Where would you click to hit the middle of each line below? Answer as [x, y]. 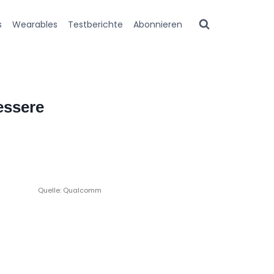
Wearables [35, 24]
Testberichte [95, 24]
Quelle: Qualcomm [70, 190]
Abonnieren [157, 24]
